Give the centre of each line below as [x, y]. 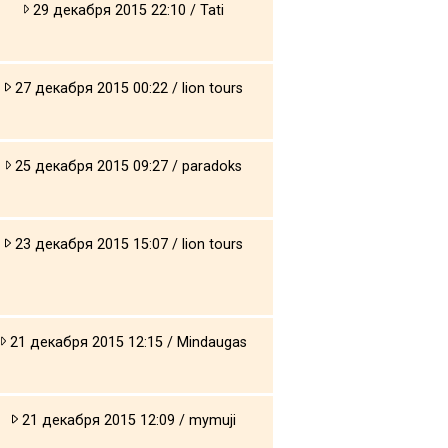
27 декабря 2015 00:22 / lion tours [126, 88]
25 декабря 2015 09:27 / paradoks [127, 166]
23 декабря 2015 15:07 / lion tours [126, 244]
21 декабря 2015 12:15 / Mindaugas [127, 342]
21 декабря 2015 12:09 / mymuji [126, 420]
